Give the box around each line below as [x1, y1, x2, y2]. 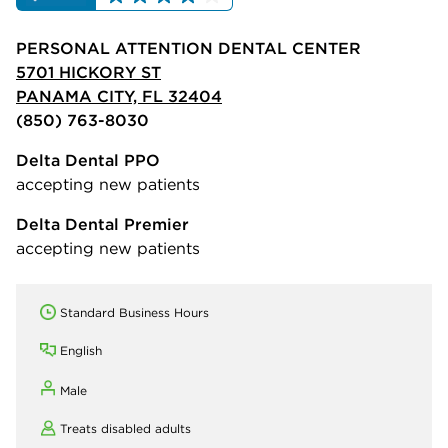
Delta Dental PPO [16, 149, 160, 170]
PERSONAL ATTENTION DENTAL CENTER [16, 37, 361, 58]
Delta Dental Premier [16, 213, 189, 234]
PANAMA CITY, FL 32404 [16, 85, 222, 106]
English [60, 342, 102, 358]
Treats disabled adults [60, 420, 191, 436]
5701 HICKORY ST [16, 61, 161, 82]
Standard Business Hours [60, 304, 209, 320]
